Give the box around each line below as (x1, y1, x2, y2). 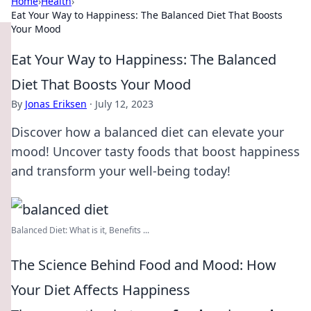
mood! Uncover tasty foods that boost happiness (11, 143, 300, 160)
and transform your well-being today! (11, 162, 230, 179)
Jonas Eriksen (25, 97, 87, 110)
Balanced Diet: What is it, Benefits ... (11, 224, 149, 236)
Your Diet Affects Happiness (11, 280, 190, 299)
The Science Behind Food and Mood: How (11, 255, 276, 274)
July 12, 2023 (95, 97, 153, 110)
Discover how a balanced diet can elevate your (11, 124, 284, 140)
